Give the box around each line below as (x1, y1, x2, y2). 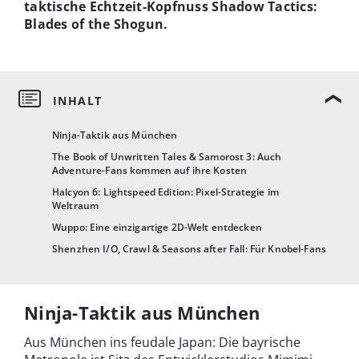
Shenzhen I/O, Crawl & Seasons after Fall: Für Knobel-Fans (52, 242, 326, 256)
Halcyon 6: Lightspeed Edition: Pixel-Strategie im (52, 185, 279, 200)
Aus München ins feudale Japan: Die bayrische (24, 333, 301, 352)
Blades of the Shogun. (24, 14, 168, 33)
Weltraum (52, 199, 99, 213)
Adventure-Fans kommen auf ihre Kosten (52, 163, 248, 178)
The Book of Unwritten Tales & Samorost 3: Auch (52, 150, 282, 164)
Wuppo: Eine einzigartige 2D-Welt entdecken (52, 220, 262, 235)
